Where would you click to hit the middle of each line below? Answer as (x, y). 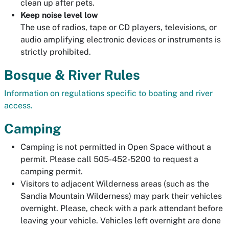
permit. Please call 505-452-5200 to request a (109, 159)
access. (18, 106)
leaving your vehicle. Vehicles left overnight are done (121, 221)
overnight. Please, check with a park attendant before (122, 208)
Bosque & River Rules (72, 75)
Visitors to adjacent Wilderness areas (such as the (115, 184)
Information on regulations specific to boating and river (108, 93)
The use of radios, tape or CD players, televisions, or (119, 27)
